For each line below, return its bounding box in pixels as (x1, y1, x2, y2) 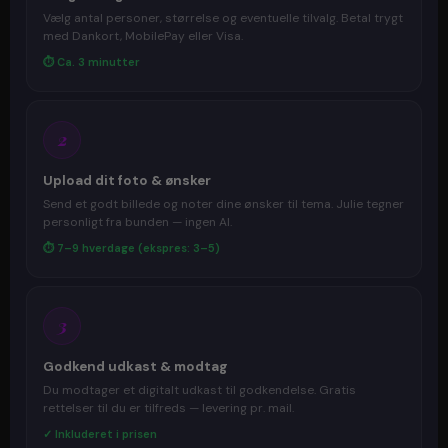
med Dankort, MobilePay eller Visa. (43, 27, 243, 44)
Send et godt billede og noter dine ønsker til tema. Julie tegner (43, 195, 404, 212)
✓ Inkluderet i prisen (43, 426, 157, 441)
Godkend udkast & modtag (43, 357, 228, 375)
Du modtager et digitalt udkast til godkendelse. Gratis (43, 381, 356, 398)
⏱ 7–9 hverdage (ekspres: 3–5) (43, 240, 220, 255)
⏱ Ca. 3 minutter (43, 54, 140, 69)
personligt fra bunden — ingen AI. (43, 213, 232, 230)
